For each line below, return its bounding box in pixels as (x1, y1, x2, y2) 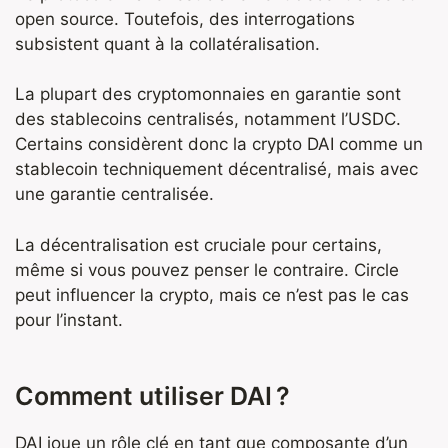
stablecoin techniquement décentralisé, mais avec (15, 159, 418, 180)
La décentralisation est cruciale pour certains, (15, 234, 382, 255)
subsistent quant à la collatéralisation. (15, 33, 320, 54)
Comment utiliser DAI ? (15, 380, 290, 411)
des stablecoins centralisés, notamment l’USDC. (15, 109, 401, 130)
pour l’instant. (15, 309, 123, 330)
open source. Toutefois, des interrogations (15, 8, 355, 29)
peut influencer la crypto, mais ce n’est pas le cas (15, 284, 409, 305)
